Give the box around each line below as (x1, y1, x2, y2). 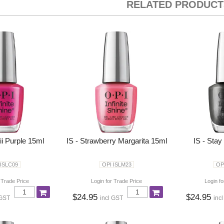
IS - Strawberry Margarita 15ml (66, 136, 167, 145)
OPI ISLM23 (101, 161, 131, 167)
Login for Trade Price (91, 178, 142, 184)
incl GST (100, 195, 123, 201)
